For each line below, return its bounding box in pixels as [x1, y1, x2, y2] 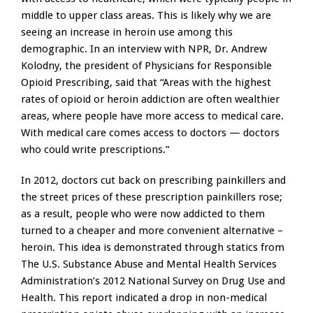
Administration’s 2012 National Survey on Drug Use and [21, 275, 285, 288]
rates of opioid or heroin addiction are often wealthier [21, 93, 279, 106]
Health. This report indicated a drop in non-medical [21, 291, 267, 305]
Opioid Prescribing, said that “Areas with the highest [21, 76, 271, 89]
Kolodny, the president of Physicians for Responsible [21, 59, 272, 73]
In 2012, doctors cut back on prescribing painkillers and [21, 174, 286, 187]
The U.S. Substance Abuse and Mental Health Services [21, 258, 277, 271]
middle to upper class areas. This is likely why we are [21, 9, 271, 22]
